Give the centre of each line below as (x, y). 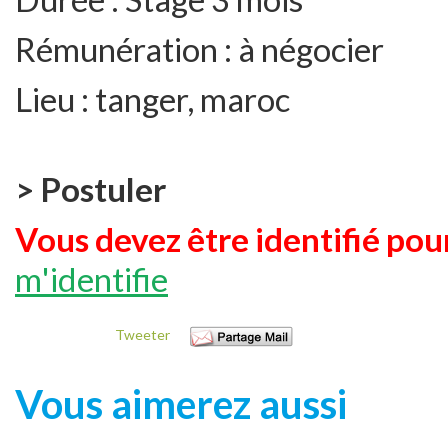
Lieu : (55, 99)
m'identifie (91, 279)
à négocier (311, 49)
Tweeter (142, 334)
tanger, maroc (192, 99)
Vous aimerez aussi (181, 403)
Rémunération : (126, 49)
